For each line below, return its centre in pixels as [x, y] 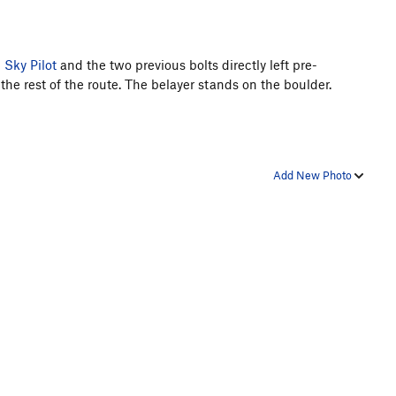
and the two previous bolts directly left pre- [187, 64]
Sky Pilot [30, 64]
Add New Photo [314, 175]
